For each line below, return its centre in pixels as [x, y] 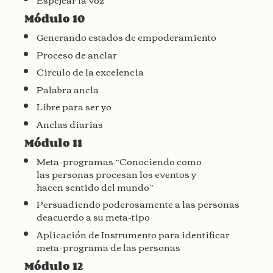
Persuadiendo [69, 204]
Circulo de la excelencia [90, 72]
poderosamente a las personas [171, 204]
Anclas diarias [70, 123]
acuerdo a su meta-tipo [99, 217]
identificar [206, 234]
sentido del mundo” [109, 186]
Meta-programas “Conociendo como [119, 161]
